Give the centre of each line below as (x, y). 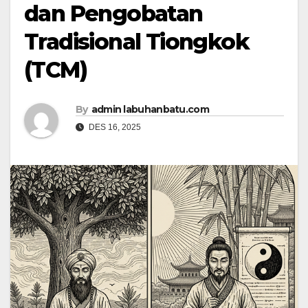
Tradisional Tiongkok (136, 42)
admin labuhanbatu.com (150, 110)
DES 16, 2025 (114, 128)
